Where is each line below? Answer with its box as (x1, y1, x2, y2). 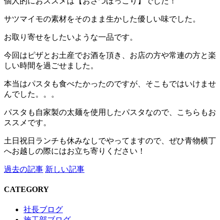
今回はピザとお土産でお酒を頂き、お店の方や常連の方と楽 (4, 51, 216, 60)
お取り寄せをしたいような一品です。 (4, 33, 137, 42)
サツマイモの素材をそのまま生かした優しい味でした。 (4, 15, 200, 24)
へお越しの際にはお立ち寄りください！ (4, 147, 145, 156)
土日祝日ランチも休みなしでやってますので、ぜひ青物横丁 (4, 137, 216, 145)
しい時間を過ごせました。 (4, 61, 98, 70)
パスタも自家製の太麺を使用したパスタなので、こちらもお (4, 108, 216, 117)
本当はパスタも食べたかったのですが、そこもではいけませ (4, 80, 216, 88)
